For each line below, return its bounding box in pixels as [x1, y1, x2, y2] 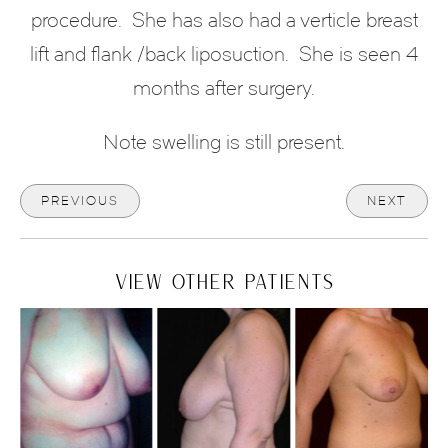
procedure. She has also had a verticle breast [30, 8, 418, 33]
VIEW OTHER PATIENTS [114, 269, 334, 294]
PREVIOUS [41, 193, 119, 209]
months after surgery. [133, 76, 315, 101]
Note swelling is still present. [103, 130, 345, 155]
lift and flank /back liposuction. [30, 42, 289, 67]
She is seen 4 [299, 42, 418, 67]
